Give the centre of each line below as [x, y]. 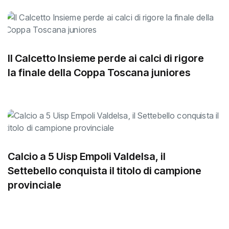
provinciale [35, 185]
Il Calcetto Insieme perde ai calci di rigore [106, 58]
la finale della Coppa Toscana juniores [99, 72]
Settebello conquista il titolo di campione [105, 170]
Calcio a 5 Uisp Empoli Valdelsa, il [87, 156]
